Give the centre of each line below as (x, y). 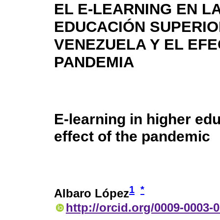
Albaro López (92, 193)
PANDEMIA (94, 62)
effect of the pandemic (132, 136)
